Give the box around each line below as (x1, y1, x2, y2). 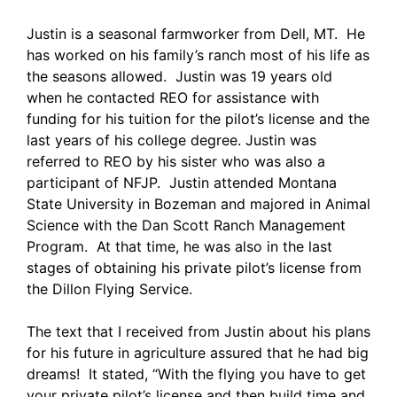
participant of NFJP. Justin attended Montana (27, 174, 337, 192)
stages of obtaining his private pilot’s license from (27, 259, 362, 277)
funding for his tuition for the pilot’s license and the (27, 110, 370, 128)
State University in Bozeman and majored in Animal (27, 195, 370, 214)
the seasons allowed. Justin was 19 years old (27, 67, 332, 86)
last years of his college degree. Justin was (27, 131, 316, 150)
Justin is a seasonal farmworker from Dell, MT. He (27, 25, 365, 43)
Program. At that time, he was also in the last (27, 237, 332, 256)
